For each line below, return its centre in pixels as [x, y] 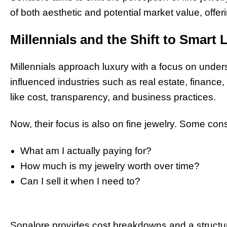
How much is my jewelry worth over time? [110, 166]
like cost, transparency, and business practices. [113, 97]
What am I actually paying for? [86, 151]
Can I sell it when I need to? [80, 181]
